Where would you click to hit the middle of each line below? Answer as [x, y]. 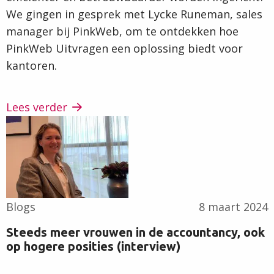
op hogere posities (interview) [93, 246]
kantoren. [31, 66]
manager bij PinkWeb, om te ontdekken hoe [122, 31]
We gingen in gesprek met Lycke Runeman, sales [134, 14]
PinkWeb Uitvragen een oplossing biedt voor [124, 49]
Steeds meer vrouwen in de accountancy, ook [135, 232]
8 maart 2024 [233, 206]
